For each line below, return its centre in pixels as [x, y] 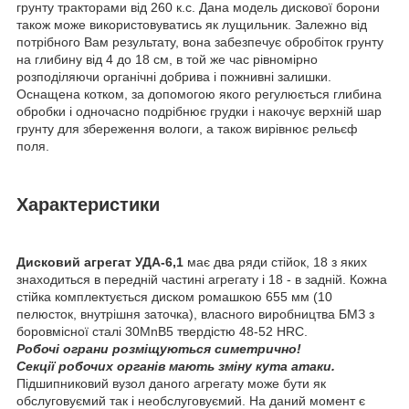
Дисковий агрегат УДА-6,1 [102, 262]
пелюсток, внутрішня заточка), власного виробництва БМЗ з [195, 315]
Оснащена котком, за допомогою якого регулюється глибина [199, 94]
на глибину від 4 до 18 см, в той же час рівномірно [167, 59]
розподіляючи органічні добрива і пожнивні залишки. [174, 76]
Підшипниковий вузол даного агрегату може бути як [171, 384]
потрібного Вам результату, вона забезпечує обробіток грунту [200, 42]
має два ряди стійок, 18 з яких [277, 262]
